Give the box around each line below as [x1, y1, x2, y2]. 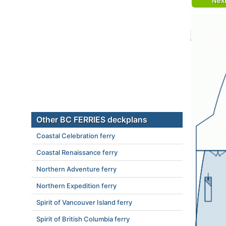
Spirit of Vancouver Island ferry [36, 198, 132, 206]
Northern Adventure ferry [36, 165, 117, 173]
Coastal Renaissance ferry [36, 148, 118, 156]
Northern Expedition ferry [36, 182, 117, 190]
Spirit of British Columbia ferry [36, 215, 130, 223]
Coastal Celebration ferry [36, 132, 115, 140]
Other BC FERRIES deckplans [36, 115, 147, 125]
